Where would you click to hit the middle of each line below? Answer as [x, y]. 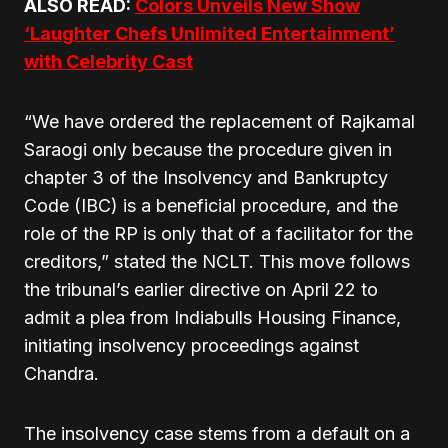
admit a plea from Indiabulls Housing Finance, [212, 317]
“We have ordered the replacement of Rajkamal [219, 121]
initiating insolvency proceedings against [191, 345]
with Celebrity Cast [108, 61]
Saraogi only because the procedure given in [208, 149]
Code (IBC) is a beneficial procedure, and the [211, 205]
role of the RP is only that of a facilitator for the [218, 233]
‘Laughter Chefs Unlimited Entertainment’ [209, 33]
